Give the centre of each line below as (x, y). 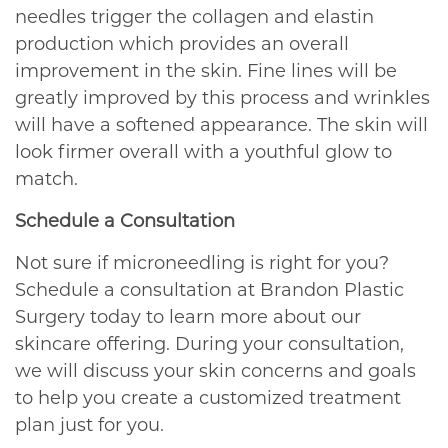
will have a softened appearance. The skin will (221, 124)
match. (46, 178)
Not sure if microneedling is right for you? (202, 262)
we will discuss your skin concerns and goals (215, 370)
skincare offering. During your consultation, (209, 343)
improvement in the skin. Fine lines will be (206, 70)
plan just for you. (89, 424)
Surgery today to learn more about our (188, 316)
